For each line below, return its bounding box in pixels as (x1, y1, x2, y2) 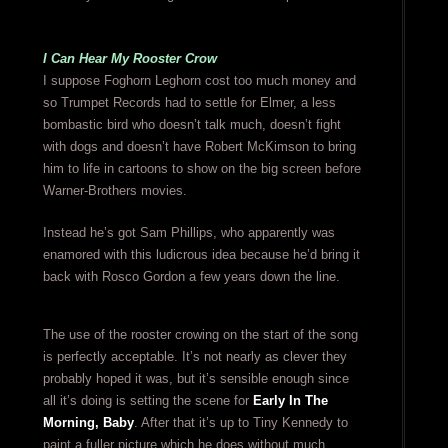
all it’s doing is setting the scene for (42, 393, 253, 409)
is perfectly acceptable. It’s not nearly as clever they (42, 349, 347, 365)
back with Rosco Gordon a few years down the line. (42, 269, 340, 285)
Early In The (252, 393, 328, 409)
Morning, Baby (42, 415, 134, 431)
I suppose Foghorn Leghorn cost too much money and (42, 73, 356, 89)
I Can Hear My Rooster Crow (42, 51, 217, 67)
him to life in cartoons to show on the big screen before (42, 161, 361, 177)
